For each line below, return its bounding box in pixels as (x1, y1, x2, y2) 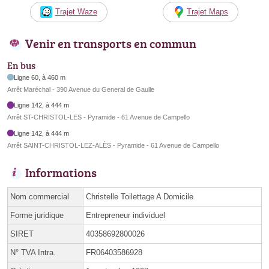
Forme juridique (10, 210, 64, 220)
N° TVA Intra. (10, 247, 56, 257)
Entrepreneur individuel (86, 210, 165, 220)
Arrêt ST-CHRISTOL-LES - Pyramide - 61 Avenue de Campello (7, 113, 190, 121)
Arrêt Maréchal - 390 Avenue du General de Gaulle (7, 85, 154, 93)
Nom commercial (10, 192, 69, 201)
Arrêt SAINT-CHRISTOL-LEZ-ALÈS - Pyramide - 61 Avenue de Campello (7, 141, 219, 149)
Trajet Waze (55, 7, 97, 17)
